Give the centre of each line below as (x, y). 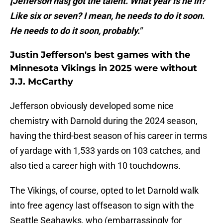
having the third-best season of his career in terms (109, 136)
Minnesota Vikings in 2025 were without (104, 68)
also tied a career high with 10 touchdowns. (95, 166)
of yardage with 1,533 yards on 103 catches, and (105, 151)
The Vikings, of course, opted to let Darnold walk (104, 191)
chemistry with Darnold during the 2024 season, (104, 121)
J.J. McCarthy (42, 82)
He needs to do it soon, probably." (76, 31)
